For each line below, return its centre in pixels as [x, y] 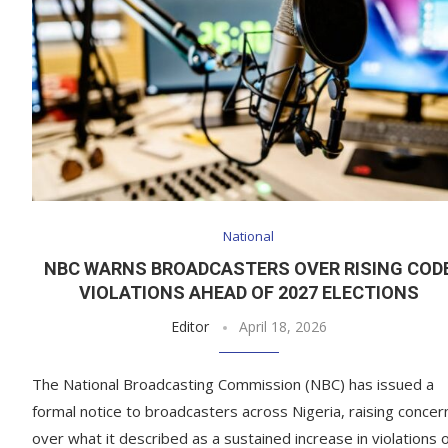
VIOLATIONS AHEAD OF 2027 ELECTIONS [248, 293]
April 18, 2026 [282, 327]
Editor [189, 327]
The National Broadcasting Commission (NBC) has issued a [233, 384]
